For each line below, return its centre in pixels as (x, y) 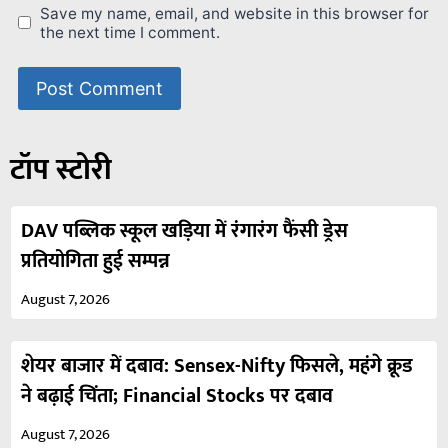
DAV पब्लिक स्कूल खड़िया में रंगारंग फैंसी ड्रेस (184, 231)
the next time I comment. (130, 32)
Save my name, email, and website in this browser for (235, 13)
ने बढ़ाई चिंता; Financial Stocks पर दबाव (177, 396)
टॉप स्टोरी (61, 170)
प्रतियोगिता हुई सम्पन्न (95, 261)
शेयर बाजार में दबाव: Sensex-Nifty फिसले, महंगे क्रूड (217, 366)
